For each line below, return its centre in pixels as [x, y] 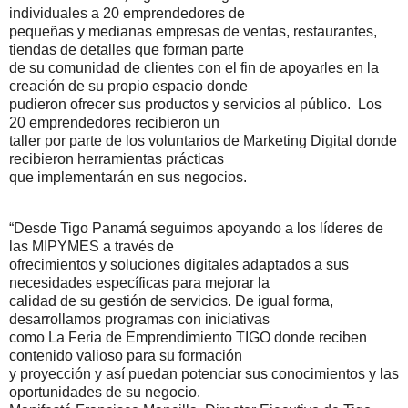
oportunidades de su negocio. [105, 392]
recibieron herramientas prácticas [117, 158]
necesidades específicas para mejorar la [139, 282]
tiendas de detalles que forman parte [127, 49]
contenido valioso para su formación [126, 355]
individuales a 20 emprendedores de [127, 13]
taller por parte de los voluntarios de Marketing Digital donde [203, 140]
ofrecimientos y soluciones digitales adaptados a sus [179, 264]
